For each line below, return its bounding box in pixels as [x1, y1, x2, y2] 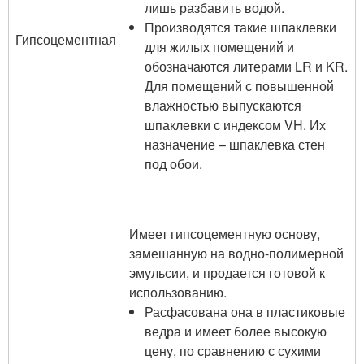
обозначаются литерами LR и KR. [145, 57, 349, 76]
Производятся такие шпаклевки [145, 18, 337, 37]
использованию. [129, 283, 227, 301]
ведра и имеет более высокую [145, 322, 327, 340]
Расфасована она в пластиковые [145, 302, 346, 321]
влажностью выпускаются [145, 96, 302, 115]
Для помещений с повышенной [145, 76, 335, 95]
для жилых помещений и [145, 37, 295, 56]
